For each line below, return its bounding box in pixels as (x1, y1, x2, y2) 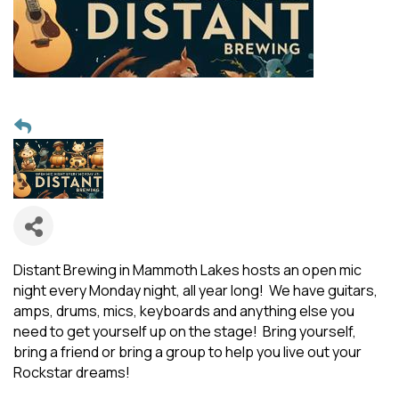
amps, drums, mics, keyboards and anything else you (13, 301, 354, 321)
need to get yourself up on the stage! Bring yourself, (13, 322, 356, 341)
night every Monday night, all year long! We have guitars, (13, 281, 378, 300)
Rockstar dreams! (13, 362, 130, 382)
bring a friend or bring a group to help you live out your (13, 342, 362, 362)
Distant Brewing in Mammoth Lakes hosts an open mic (13, 260, 362, 280)
